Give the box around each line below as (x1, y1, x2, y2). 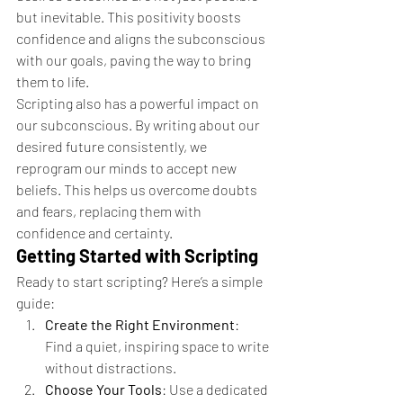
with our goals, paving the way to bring (16, 51, 254, 68)
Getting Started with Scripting (16, 245, 258, 266)
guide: (16, 294, 55, 311)
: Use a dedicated (162, 381, 271, 398)
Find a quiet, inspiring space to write (45, 337, 272, 354)
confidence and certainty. (16, 224, 173, 241)
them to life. (16, 73, 89, 90)
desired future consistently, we (16, 138, 210, 155)
